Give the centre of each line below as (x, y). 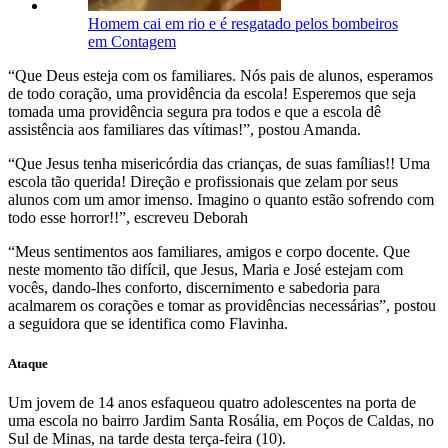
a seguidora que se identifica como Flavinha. (148, 324)
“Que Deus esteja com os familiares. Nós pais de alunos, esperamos (220, 76)
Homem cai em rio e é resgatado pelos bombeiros (243, 24)
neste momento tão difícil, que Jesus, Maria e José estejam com (205, 270)
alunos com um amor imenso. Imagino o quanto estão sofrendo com (221, 200)
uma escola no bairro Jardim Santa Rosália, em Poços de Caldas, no (221, 420)
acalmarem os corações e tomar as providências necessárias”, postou (222, 306)
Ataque (28, 363)
